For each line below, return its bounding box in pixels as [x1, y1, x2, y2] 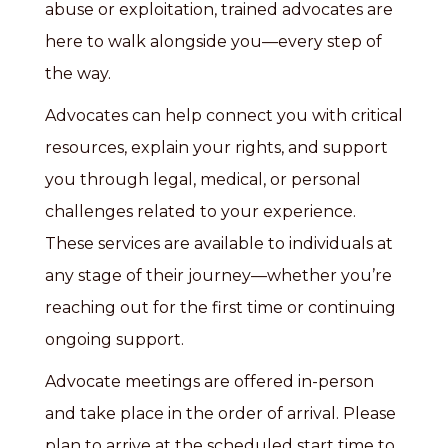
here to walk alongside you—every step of [45, 32, 382, 51]
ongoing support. [45, 330, 184, 349]
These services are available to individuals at [45, 234, 393, 253]
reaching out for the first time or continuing [45, 298, 396, 317]
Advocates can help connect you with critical [45, 106, 403, 125]
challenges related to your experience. [45, 202, 356, 221]
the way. [45, 64, 111, 83]
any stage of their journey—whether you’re [45, 266, 392, 285]
